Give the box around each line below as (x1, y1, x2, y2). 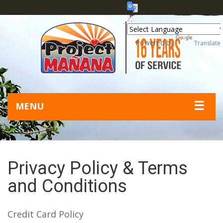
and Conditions (7, 176, 127, 197)
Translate (194, 39, 221, 48)
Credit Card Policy (7, 208, 84, 220)
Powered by (131, 38, 176, 48)
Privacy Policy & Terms (7, 158, 188, 179)
